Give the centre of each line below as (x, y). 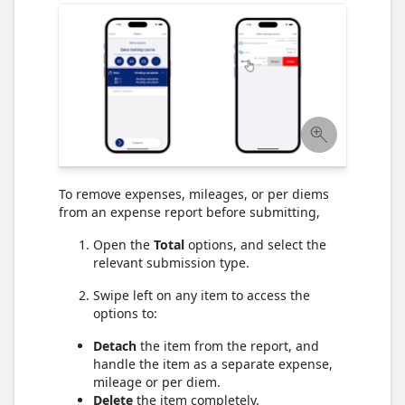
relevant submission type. (171, 262)
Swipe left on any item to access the (202, 295)
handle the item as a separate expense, (213, 363)
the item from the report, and (228, 345)
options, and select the (255, 244)
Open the (123, 244)
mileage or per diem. (157, 381)
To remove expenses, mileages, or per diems (194, 193)
